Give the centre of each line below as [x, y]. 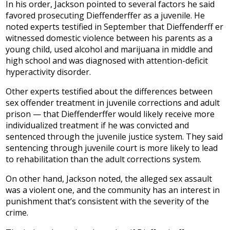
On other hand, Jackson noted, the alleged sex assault [109, 179]
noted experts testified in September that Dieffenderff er [115, 26]
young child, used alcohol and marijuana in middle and [109, 49]
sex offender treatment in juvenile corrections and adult [113, 103]
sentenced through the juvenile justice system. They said [114, 137]
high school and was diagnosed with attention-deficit [107, 60]
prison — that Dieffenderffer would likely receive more [110, 114]
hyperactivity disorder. [49, 72]
